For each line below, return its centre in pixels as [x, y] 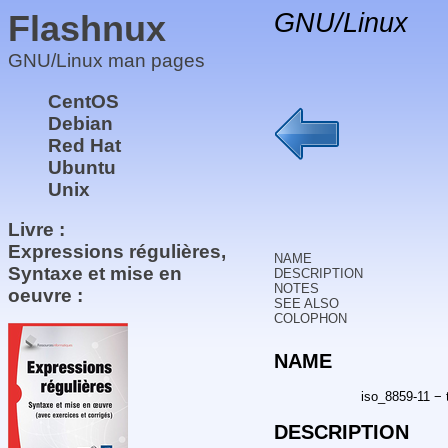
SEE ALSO [306, 304]
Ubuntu [82, 167]
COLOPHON [310, 319]
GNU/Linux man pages [106, 60]
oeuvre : [45, 296]
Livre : [36, 230]
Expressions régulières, [117, 252]
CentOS [83, 101]
